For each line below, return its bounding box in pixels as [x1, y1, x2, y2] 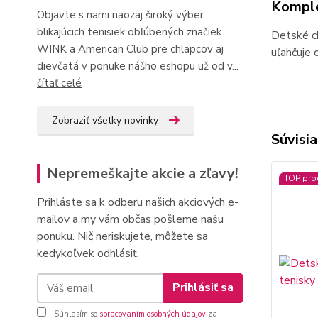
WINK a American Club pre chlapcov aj [37, 41, 224, 56]
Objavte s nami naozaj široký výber [37, 7, 204, 22]
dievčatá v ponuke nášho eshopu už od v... [37, 58, 238, 73]
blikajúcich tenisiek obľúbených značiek [37, 24, 221, 39]
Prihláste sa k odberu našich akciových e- [37, 194, 238, 210]
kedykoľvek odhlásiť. [37, 245, 139, 261]
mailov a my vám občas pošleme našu [37, 211, 224, 227]
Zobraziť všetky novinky [52, 113, 158, 127]
